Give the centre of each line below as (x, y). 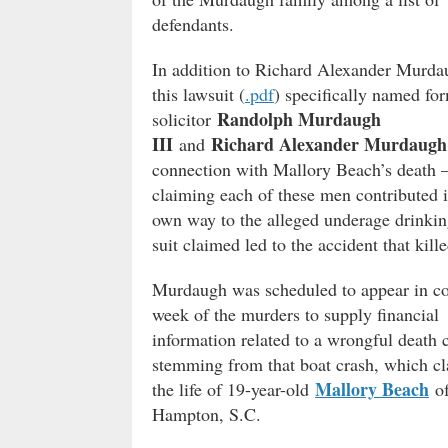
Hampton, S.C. (206, 413)
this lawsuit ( (198, 93)
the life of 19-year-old (233, 388)
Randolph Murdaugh (299, 118)
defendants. (193, 23)
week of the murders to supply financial (295, 313)
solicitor (184, 118)
